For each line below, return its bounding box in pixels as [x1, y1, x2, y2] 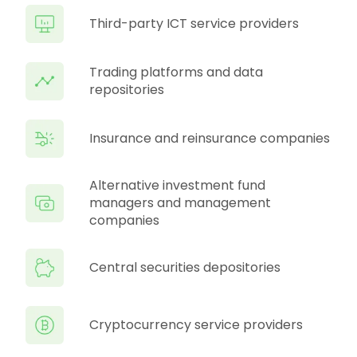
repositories [89, 80, 164, 99]
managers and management [89, 194, 271, 212]
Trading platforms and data [89, 63, 263, 81]
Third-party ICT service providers [89, 14, 299, 33]
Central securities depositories [89, 258, 280, 277]
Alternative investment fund [89, 176, 265, 194]
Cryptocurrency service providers [89, 316, 303, 334]
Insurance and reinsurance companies [89, 129, 330, 147]
